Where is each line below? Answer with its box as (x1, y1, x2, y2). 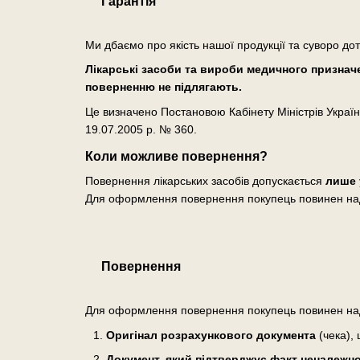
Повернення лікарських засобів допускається (84, 174, 325, 187)
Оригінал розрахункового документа (105, 328, 316, 342)
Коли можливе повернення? (84, 149, 268, 163)
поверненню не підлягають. (84, 80, 242, 94)
